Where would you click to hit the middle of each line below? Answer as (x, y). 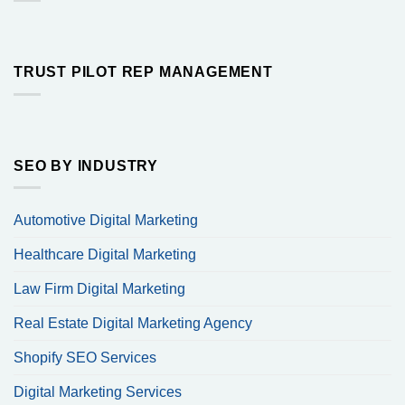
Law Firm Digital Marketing (99, 289)
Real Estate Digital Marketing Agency (133, 324)
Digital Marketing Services (98, 392)
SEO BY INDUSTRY (86, 165)
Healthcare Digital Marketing (105, 255)
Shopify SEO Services (85, 358)
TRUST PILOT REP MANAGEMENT (143, 72)
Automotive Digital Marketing (106, 221)
